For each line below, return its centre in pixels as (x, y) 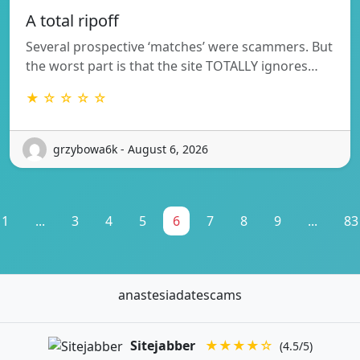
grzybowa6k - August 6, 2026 (131, 149)
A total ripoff (72, 20)
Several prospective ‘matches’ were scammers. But (179, 46)
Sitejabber (162, 345)
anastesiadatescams (180, 295)
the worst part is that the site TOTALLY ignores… (172, 65)
